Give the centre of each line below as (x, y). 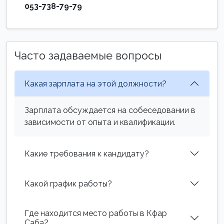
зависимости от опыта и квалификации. (100, 122)
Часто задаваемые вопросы (88, 56)
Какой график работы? (68, 183)
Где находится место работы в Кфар (96, 213)
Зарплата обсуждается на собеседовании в (110, 110)
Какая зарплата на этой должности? (95, 83)
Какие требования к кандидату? (87, 153)
